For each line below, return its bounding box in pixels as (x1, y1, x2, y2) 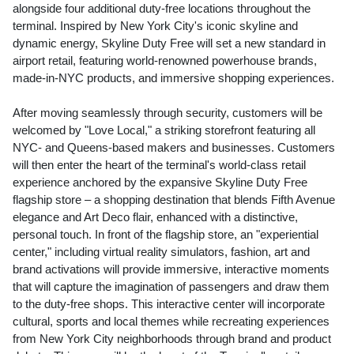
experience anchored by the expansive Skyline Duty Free (13, 175, 307, 189)
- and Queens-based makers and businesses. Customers (38, 141, 335, 154)
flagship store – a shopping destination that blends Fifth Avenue (13, 193, 335, 206)
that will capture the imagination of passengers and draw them (13, 280, 330, 293)
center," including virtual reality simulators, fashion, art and (13, 245, 310, 258)
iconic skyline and (203, 19, 298, 32)
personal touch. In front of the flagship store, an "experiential (13, 228, 318, 241)
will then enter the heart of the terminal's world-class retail (13, 158, 306, 171)
